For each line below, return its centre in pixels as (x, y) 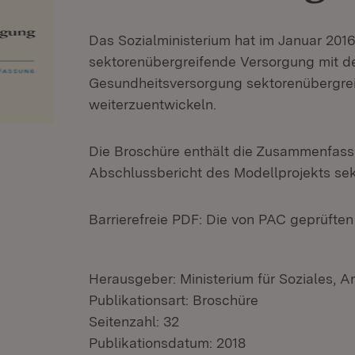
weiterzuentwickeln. (153, 104)
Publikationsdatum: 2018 (167, 343)
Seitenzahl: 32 (134, 321)
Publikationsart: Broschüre (174, 300)
